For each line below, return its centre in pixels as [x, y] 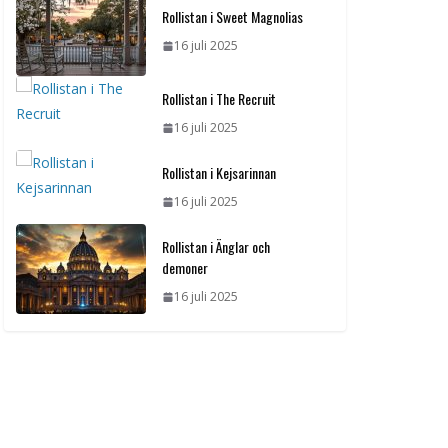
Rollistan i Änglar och [216, 247]
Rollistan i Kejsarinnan [219, 173]
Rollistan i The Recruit [219, 99]
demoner [185, 268]
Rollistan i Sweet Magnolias [232, 17]
